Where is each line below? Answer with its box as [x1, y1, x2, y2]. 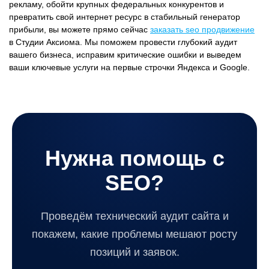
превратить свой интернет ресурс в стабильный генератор [9, 12, 240, 22]
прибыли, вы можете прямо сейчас [9, 25, 150, 34]
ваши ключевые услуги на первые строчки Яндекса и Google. [9, 62, 250, 72]
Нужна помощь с [44, 146, 225, 171]
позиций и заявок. [89, 246, 180, 258]
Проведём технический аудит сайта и [40, 210, 229, 222]
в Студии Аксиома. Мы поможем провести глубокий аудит [9, 37, 237, 47]
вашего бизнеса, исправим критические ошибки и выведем [9, 50, 241, 59]
